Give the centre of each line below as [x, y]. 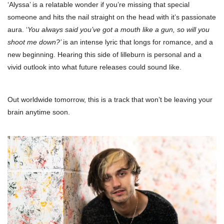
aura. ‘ [17, 30]
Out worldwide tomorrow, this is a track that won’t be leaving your [110, 100]
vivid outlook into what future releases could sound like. [94, 67]
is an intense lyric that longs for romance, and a [138, 42]
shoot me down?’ [35, 42]
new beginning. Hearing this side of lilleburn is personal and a [104, 55]
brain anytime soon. [39, 112]
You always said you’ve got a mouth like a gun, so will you [118, 30]
